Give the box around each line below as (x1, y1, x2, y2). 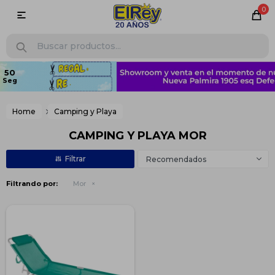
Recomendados (146, 155, 206, 164)
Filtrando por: (6, 179, 58, 188)
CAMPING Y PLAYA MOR (68, 129, 207, 142)
